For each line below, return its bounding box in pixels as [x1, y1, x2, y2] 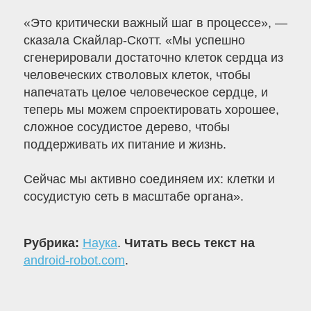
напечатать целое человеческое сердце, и [23, 85, 268, 100]
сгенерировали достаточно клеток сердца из [23, 51, 283, 65]
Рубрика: [23, 236, 83, 251]
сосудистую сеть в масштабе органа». [23, 190, 244, 204]
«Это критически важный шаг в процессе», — [23, 16, 287, 31]
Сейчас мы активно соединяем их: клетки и [23, 172, 275, 187]
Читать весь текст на [124, 236, 255, 251]
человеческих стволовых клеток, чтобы [23, 68, 251, 83]
